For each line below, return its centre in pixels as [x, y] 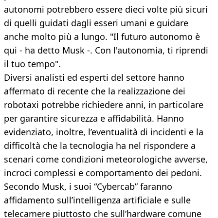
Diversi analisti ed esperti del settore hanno [94, 78]
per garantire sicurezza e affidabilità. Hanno [94, 118]
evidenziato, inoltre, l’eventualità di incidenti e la [104, 132]
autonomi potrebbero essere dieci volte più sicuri [106, 9]
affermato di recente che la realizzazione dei [95, 91]
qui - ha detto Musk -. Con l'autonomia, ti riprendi [106, 50]
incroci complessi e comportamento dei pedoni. [103, 173]
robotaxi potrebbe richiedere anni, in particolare [104, 105]
